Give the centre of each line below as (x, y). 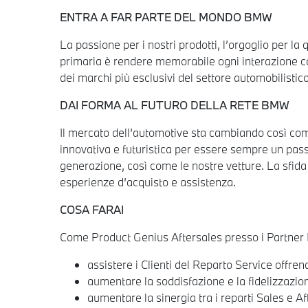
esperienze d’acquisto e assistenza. (148, 181)
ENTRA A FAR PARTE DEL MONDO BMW (166, 16)
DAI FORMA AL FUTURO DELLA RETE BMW (175, 104)
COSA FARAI (92, 209)
